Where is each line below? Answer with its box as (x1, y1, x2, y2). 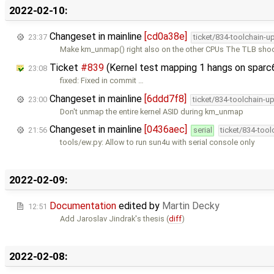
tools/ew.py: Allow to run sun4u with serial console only (60, 138, 255, 147)
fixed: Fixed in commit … (60, 76, 144, 85)
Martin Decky (162, 200, 220, 212)
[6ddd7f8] (144, 92, 187, 105)
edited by (116, 200, 162, 212)
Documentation (50, 200, 116, 212)
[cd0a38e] (144, 31, 187, 43)
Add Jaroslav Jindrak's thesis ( (60, 214, 169, 224)
